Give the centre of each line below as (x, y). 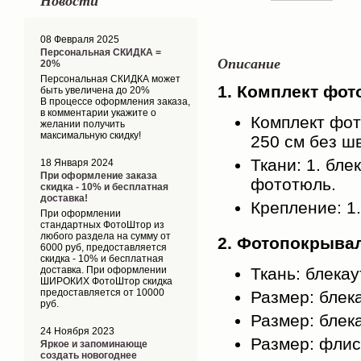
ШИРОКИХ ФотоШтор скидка (106, 281)
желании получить (83, 124)
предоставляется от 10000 (102, 293)
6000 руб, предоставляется (104, 247)
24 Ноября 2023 (77, 331)
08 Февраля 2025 (80, 39)
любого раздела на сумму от (106, 236)
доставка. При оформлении (104, 270)
